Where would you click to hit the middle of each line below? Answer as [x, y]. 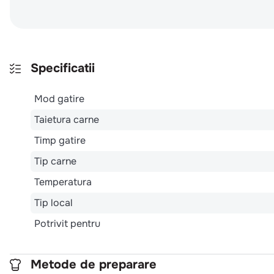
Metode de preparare [94, 264]
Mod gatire [59, 98]
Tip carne [55, 161]
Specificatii [63, 68]
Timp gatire [60, 140]
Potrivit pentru [67, 223]
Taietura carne [67, 119]
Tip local [54, 202]
